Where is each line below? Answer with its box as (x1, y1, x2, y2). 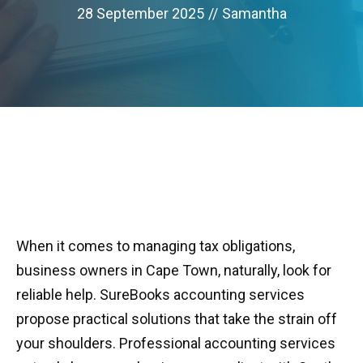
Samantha (221, 5, 287, 22)
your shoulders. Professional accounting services (16, 335, 335, 352)
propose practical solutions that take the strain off (16, 310, 337, 327)
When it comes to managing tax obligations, (16, 237, 295, 254)
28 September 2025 (76, 5, 204, 22)
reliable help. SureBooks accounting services (16, 286, 305, 303)
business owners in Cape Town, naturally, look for (16, 262, 331, 279)
